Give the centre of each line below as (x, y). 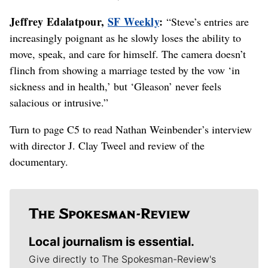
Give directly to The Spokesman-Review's (122, 259)
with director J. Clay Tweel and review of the (107, 145)
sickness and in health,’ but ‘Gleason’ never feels (115, 86)
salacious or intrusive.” (59, 102)
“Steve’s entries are (206, 21)
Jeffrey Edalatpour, (59, 21)
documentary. (39, 161)
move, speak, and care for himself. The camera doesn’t (128, 54)
